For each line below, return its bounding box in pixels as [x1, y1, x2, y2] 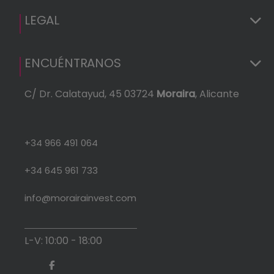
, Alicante [195, 86, 239, 101]
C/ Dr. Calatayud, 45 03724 [24, 86, 157, 101]
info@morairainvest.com [24, 191, 136, 204]
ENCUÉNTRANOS [24, 54, 121, 72]
